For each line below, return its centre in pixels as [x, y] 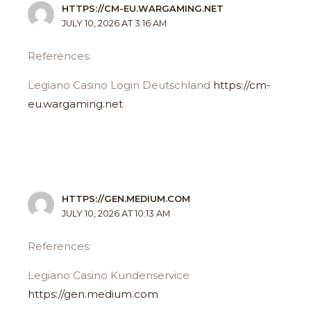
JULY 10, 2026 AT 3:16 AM [115, 23]
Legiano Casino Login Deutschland [121, 85]
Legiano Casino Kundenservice [109, 276]
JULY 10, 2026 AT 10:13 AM [116, 213]
